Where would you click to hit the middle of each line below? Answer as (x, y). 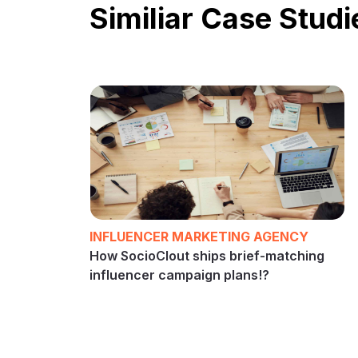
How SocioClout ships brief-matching (207, 255)
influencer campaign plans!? (179, 274)
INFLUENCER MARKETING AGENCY (199, 236)
